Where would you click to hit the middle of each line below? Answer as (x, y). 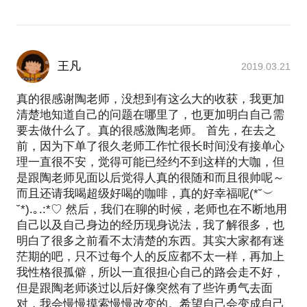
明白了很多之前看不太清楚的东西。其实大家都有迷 (150, 241)
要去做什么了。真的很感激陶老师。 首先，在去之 (146, 130)
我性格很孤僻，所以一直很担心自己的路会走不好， (150, 272)
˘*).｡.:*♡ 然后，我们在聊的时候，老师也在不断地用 (152, 209)
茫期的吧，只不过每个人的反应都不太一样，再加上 (150, 256)
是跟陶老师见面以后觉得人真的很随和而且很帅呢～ (150, 177)
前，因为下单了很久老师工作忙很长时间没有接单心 (150, 146)
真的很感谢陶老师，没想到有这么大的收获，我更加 (150, 99)
